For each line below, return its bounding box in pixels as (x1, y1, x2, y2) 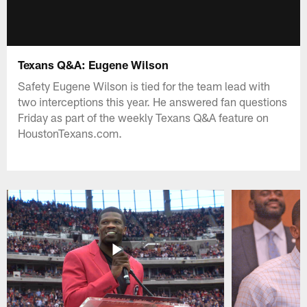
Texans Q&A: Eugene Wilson (18, 57, 169, 71)
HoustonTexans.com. (18, 125, 123, 140)
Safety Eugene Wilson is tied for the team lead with (18, 78, 271, 93)
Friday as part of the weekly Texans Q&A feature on (18, 110, 269, 124)
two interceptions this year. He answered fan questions (18, 94, 288, 108)
